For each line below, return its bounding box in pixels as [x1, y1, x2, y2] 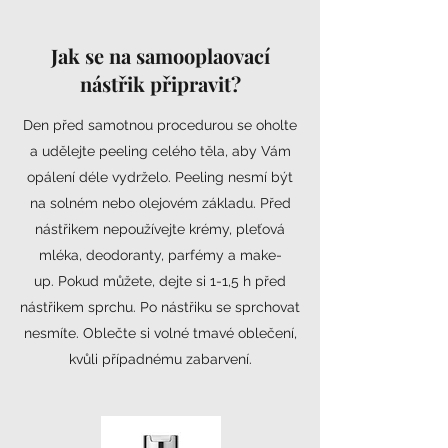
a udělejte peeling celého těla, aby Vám [29, 143, 291, 159]
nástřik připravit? [79, 70, 241, 97]
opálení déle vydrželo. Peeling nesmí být [27, 169, 293, 185]
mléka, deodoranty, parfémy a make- [38, 247, 282, 263]
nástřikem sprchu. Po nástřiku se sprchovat [20, 299, 300, 315]
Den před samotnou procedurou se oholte [23, 117, 297, 133]
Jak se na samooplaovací [50, 42, 270, 69]
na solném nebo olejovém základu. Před [29, 195, 291, 211]
